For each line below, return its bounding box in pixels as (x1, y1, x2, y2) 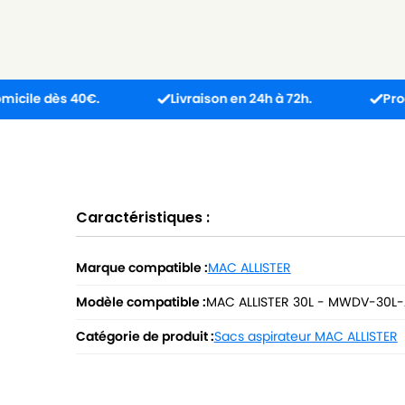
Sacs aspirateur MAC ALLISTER (213, 326, 398, 345)
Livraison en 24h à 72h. (108, 89, 250, 108)
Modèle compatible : (75, 292, 206, 311)
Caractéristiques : (75, 206, 210, 228)
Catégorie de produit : (75, 326, 214, 345)
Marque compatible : (75, 258, 208, 277)
